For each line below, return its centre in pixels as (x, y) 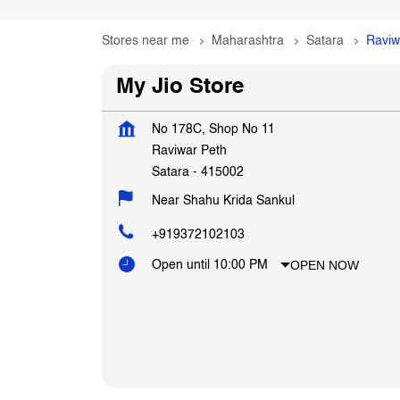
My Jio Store (180, 87)
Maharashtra (248, 41)
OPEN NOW (325, 265)
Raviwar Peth (189, 150)
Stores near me (146, 41)
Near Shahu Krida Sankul (223, 200)
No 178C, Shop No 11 (213, 129)
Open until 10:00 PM (210, 265)
